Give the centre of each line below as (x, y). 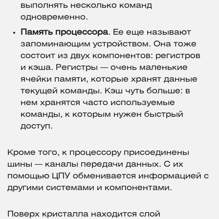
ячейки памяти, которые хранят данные (109, 80)
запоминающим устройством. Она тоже (109, 44)
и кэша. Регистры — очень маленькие (104, 68)
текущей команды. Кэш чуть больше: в (105, 91)
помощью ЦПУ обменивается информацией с (108, 176)
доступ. (37, 127)
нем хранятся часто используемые (98, 103)
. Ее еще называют (150, 33)
